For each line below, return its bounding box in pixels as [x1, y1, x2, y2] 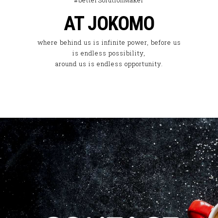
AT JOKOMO [64, 12, 154, 35]
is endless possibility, [73, 49, 145, 57]
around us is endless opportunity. [55, 59, 163, 68]
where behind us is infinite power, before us [37, 38, 181, 47]
